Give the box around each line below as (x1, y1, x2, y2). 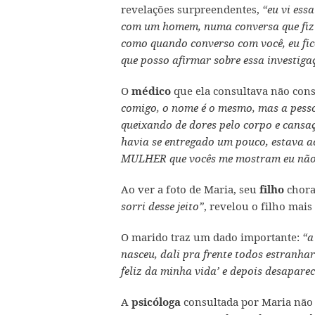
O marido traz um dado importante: (121, 230, 300, 244)
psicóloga (131, 295, 181, 309)
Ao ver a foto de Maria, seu (121, 182, 259, 196)
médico (131, 84, 171, 98)
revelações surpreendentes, (121, 2, 259, 16)
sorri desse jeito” (121, 200, 204, 213)
